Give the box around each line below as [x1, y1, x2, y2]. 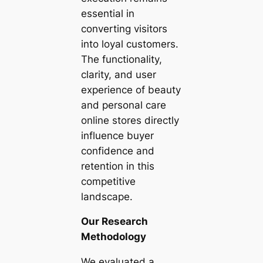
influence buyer [80, 129, 154, 141]
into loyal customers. [80, 38, 178, 50]
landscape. [80, 190, 133, 203]
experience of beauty [80, 83, 181, 96]
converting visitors [80, 22, 167, 35]
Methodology [80, 231, 146, 243]
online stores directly [80, 114, 179, 126]
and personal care [80, 99, 166, 111]
